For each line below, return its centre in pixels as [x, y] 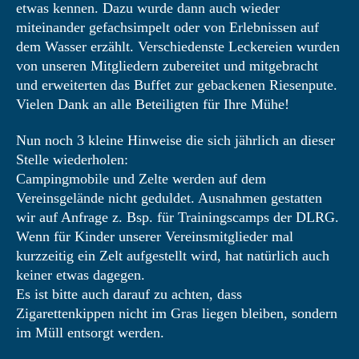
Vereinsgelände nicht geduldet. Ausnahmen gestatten [169, 198]
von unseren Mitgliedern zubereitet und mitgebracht [167, 66]
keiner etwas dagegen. [81, 275]
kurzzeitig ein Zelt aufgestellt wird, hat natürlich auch [173, 256]
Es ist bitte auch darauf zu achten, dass [129, 294]
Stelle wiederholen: [74, 159]
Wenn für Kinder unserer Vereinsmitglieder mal [155, 236]
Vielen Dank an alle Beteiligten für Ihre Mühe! [153, 104]
